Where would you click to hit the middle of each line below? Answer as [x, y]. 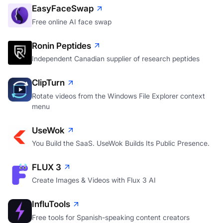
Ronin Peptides [61, 46]
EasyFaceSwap [63, 9]
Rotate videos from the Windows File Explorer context [118, 96]
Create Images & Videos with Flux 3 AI [94, 180]
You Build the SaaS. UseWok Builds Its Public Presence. [121, 143]
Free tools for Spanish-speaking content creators [111, 217]
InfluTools [51, 204]
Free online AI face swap [72, 21]
